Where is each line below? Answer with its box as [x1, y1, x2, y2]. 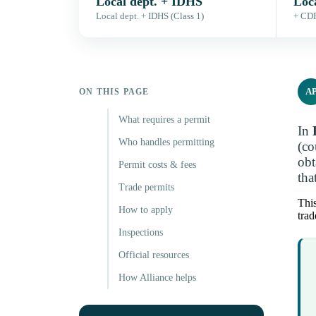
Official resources [119, 250, 189, 261]
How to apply [119, 205, 173, 216]
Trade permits [119, 182, 174, 193]
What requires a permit [119, 114, 210, 126]
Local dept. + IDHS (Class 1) [96, 11, 204, 22]
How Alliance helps [119, 272, 196, 284]
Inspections [119, 227, 163, 238]
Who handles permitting [119, 137, 214, 148]
